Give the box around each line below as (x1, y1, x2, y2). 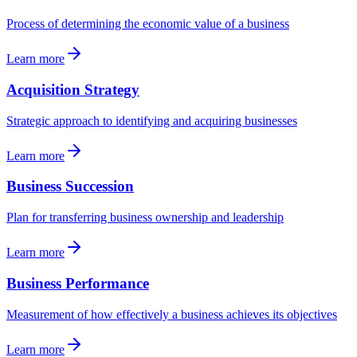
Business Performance (6, 274, 149, 292)
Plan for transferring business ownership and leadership (6, 210, 284, 225)
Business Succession (6, 178, 134, 195)
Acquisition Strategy (6, 80, 139, 98)
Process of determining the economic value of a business (6, 17, 289, 31)
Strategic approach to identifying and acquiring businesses (6, 113, 297, 127)
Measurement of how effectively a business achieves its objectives (6, 307, 337, 321)
